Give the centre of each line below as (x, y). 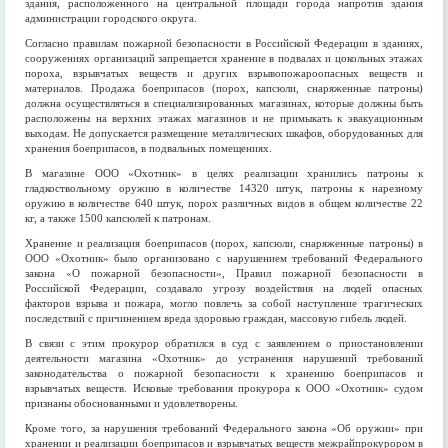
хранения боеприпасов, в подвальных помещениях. (148, 148)
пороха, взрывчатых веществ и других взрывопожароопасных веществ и (224, 73)
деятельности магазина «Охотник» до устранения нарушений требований (224, 358)
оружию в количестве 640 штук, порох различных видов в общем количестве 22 (224, 203)
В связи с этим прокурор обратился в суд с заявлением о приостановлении (224, 343)
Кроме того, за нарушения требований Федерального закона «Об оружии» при (224, 428)
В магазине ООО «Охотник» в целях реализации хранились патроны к (224, 173)
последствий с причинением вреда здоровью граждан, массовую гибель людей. (216, 318)
